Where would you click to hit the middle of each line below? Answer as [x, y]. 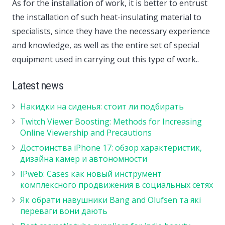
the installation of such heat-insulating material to [107, 17]
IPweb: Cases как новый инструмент [91, 174]
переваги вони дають [64, 211]
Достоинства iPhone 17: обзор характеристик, [111, 147]
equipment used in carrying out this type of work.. [105, 59]
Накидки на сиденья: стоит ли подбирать [102, 106]
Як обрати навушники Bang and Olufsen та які [110, 200]
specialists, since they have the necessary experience [111, 31]
